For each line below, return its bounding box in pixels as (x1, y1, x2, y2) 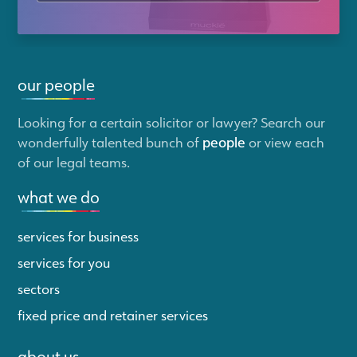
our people (18, 74, 96, 96)
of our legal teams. (18, 153, 131, 171)
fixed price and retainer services (18, 305, 209, 324)
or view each (245, 133, 325, 151)
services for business (18, 227, 139, 245)
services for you (18, 253, 111, 271)
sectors (18, 279, 61, 297)
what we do (18, 186, 100, 208)
